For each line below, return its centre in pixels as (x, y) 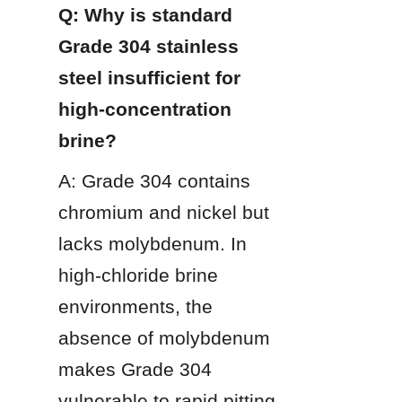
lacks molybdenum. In (153, 243)
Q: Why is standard (145, 14)
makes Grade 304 (135, 369)
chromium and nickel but (164, 212)
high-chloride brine (138, 275)
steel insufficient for (149, 77)
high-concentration (145, 109)
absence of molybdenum (164, 337)
